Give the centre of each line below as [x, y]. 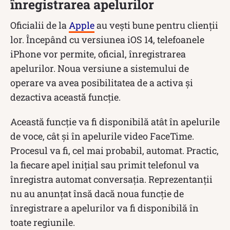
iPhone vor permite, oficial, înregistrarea [98, 54]
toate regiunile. [43, 222]
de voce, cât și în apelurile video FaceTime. [102, 136]
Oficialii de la [40, 25]
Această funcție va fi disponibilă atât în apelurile [115, 121]
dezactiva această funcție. [65, 97]
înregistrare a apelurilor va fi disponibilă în [104, 208]
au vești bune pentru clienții [156, 25]
